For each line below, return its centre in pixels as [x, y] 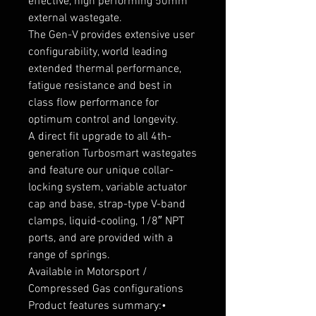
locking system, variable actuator [108, 188]
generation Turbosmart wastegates [113, 154]
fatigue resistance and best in [100, 86]
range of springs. [69, 256]
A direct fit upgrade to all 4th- [100, 137]
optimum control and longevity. [103, 120]
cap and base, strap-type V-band [107, 205]
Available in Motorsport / [88, 273]
